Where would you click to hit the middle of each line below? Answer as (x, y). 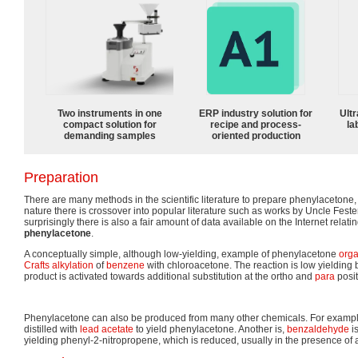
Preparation (61, 177)
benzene (125, 265)
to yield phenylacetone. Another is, (210, 329)
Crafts (37, 265)
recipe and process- (256, 124)
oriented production (256, 135)
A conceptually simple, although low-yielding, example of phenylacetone (181, 254)
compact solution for (109, 124)
